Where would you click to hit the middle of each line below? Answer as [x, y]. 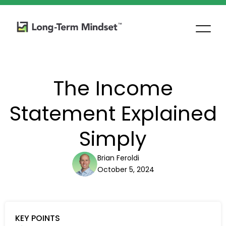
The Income [113, 88]
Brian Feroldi [118, 158]
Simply [113, 139]
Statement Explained [113, 114]
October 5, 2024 [126, 169]
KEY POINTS [38, 218]
